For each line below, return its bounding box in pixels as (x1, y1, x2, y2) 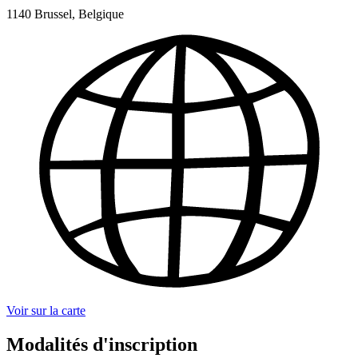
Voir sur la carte (6, 303, 86, 317)
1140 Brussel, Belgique (6, 7, 124, 21)
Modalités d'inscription (6, 333, 197, 355)
